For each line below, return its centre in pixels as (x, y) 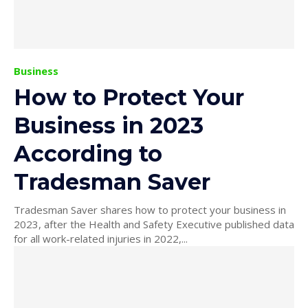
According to (88, 153)
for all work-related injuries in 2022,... (101, 238)
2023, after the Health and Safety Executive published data (154, 224)
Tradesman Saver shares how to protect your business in (150, 209)
